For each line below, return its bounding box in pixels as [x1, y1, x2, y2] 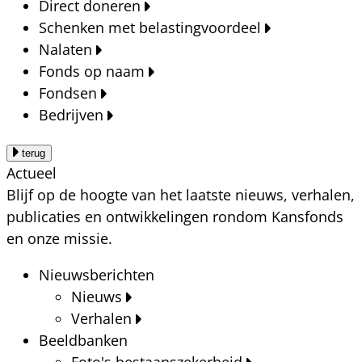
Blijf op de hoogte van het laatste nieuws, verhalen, [6, 184, 355, 204]
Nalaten [39, 39, 92, 59]
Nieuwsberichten [39, 264, 154, 284]
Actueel [6, 162, 57, 183]
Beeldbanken [39, 330, 128, 350]
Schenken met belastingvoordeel [39, 17, 261, 37]
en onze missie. [6, 228, 112, 248]
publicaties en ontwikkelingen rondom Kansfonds [6, 206, 343, 226]
